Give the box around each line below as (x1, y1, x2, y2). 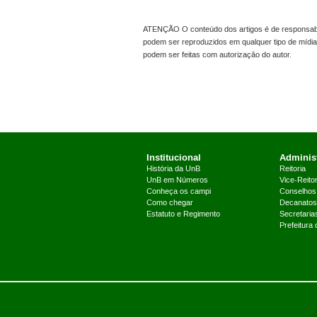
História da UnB (146, 164, 200, 175)
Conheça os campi (146, 187, 211, 197)
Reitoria (279, 164, 306, 175)
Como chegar (146, 198, 193, 209)
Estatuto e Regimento (146, 209, 220, 220)
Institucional (146, 151, 201, 164)
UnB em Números (146, 175, 208, 186)
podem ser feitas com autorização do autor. (143, 50, 292, 61)
